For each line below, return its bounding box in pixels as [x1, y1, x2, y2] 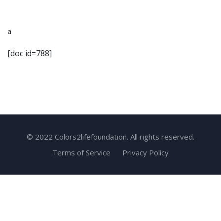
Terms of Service [52, 147, 110, 157]
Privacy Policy [122, 147, 169, 157]
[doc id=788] [7, 48, 52, 59]
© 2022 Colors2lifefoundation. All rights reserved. [27, 132, 194, 142]
